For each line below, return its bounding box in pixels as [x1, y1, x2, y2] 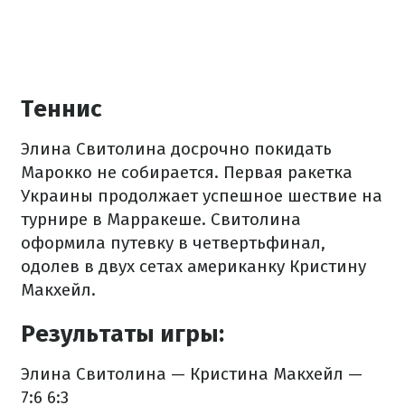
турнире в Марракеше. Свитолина [21, 209, 301, 231]
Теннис [21, 95, 102, 124]
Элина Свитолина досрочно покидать [21, 138, 332, 160]
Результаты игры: [21, 320, 224, 349]
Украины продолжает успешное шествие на [21, 185, 382, 207]
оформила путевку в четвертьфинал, [21, 232, 325, 254]
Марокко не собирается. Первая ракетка [21, 162, 353, 184]
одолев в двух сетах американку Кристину [21, 256, 366, 278]
